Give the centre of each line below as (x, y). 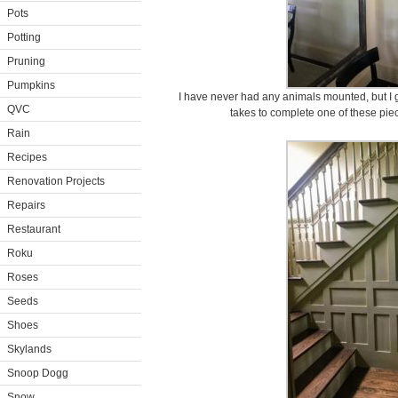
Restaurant (34, 229)
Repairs (26, 205)
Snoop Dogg (38, 373)
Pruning (26, 61)
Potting (24, 37)
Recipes (27, 157)
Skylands (29, 349)
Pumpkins (31, 85)
